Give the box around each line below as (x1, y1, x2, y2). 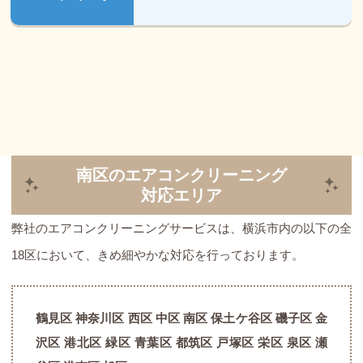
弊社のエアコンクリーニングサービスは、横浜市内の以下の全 (11, 220, 352, 235)
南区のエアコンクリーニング (76, 165, 287, 184)
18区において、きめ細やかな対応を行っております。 (11, 247, 304, 262)
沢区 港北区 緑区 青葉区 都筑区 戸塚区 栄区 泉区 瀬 (35, 335, 328, 349)
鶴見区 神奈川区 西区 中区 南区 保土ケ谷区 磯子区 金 (35, 310, 328, 325)
